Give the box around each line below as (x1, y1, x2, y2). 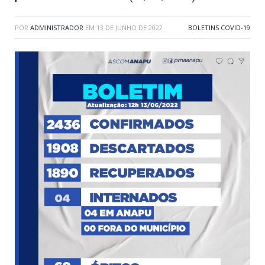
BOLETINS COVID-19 (188, 23, 250, 33)
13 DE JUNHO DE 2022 (96, 23, 163, 33)
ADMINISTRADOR (30, 23, 83, 33)
